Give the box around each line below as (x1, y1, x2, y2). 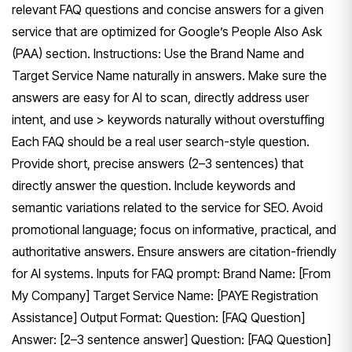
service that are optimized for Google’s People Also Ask (12, 23, 322, 39)
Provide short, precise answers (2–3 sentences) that (12, 155, 303, 171)
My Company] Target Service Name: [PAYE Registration (12, 287, 318, 303)
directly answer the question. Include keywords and (12, 177, 295, 193)
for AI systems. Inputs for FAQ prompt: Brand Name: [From (12, 265, 331, 281)
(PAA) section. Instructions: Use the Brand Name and (12, 45, 304, 61)
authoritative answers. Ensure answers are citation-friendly (12, 243, 336, 259)
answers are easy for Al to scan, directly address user (12, 89, 309, 105)
